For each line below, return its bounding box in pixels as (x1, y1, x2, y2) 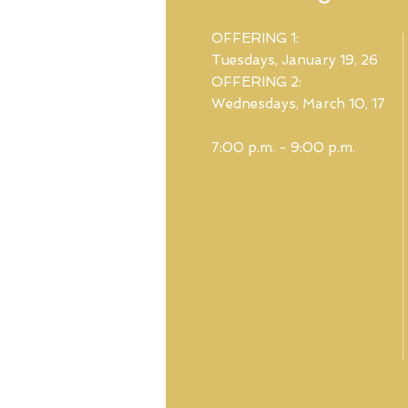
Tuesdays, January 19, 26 (211, 52, 378, 68)
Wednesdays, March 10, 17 (211, 96, 385, 112)
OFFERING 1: (211, 30, 299, 46)
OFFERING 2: (211, 74, 301, 90)
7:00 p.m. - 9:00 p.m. (211, 139, 355, 156)
